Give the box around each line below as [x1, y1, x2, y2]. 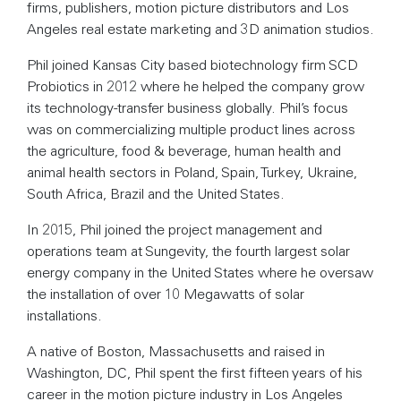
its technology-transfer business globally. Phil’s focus [27, 98, 348, 116]
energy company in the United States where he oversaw [27, 262, 373, 281]
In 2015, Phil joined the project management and [27, 219, 322, 238]
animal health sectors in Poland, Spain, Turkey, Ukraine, [27, 162, 357, 181]
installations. [27, 305, 102, 324]
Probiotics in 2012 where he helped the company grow [27, 76, 364, 95]
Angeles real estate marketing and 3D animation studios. [27, 19, 374, 38]
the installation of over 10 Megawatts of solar [27, 284, 304, 303]
